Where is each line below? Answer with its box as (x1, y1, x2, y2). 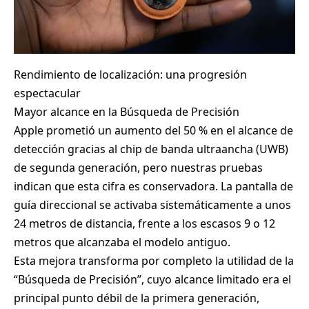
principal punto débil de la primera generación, (14, 290, 259, 306)
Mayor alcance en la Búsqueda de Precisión (14, 104, 239, 120)
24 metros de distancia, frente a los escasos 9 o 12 (14, 216, 275, 232)
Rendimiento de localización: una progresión (14, 67, 247, 83)
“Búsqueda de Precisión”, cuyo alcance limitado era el (14, 272, 291, 288)
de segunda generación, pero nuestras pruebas (14, 160, 263, 176)
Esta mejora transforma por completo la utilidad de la (14, 253, 294, 269)
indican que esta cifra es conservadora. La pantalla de (14, 179, 293, 195)
